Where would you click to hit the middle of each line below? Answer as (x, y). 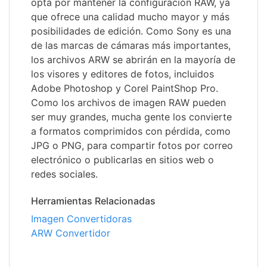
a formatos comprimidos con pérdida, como (131, 131)
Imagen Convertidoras (81, 219)
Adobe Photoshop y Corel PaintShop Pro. (125, 89)
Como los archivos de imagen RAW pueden (128, 103)
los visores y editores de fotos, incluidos (122, 74)
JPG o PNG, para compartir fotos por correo (132, 146)
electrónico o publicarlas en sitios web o (122, 160)
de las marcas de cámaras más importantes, (131, 46)
